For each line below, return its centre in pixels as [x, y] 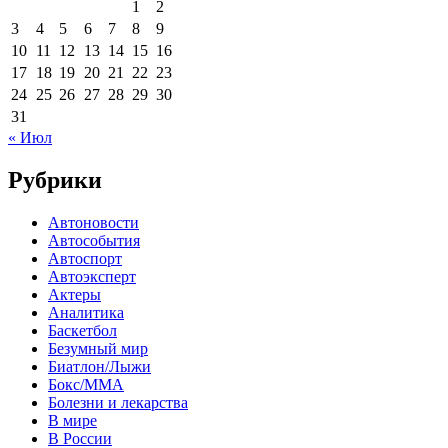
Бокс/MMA [86, 384]
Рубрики [55, 179]
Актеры [74, 294]
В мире [72, 420]
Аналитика [86, 312]
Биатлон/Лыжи [99, 366]
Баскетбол [82, 330]
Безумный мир [98, 348]
